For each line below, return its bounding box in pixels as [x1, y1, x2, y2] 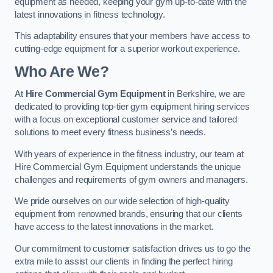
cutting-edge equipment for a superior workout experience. [15, 44, 240, 54]
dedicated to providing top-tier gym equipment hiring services [15, 102, 250, 112]
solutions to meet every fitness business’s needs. [15, 127, 206, 138]
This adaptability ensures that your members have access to [15, 31, 250, 41]
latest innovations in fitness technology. [15, 9, 166, 19]
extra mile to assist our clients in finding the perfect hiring [15, 256, 233, 266]
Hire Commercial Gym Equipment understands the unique [15, 161, 241, 172]
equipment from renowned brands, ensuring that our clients [15, 209, 243, 219]
